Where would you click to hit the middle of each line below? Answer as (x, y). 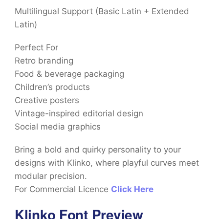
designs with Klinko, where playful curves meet (107, 163)
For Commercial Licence (63, 189)
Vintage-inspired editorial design (79, 114)
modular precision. (53, 176)
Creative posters (47, 100)
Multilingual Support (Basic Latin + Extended (102, 11)
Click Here (132, 189)
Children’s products (52, 87)
